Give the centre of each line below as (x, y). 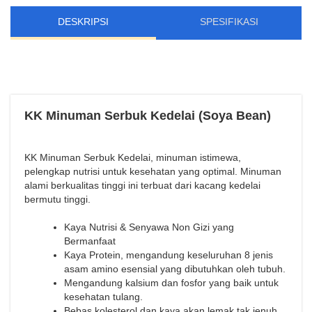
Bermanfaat (90, 241)
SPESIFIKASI (229, 21)
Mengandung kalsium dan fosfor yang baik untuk (171, 282)
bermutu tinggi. (57, 199)
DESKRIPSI (83, 21)
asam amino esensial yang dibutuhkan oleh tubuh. (175, 268)
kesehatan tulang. (103, 296)
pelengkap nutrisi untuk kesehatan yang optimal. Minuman (153, 171)
